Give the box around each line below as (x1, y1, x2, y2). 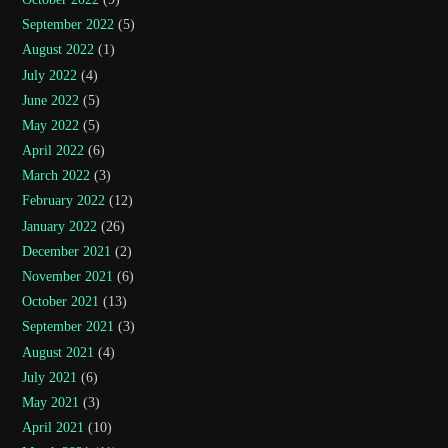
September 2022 (22, 17, 115, 33)
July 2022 (22, 67, 78, 83)
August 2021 (22, 344, 95, 360)
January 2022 (22, 218, 98, 234)
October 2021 (22, 294, 100, 310)
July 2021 (22, 369, 78, 385)
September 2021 (22, 319, 115, 335)
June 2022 (22, 92, 80, 108)
